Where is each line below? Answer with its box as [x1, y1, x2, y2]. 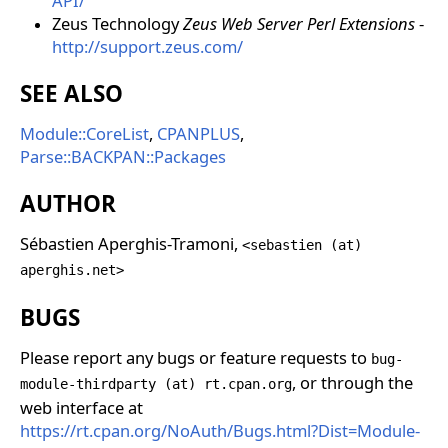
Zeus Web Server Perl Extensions [183, 12, 415, 36]
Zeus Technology [52, 12, 183, 36]
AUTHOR [20, 188, 116, 220]
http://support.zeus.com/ [52, 35, 243, 59]
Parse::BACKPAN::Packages [20, 145, 226, 169]
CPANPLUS [157, 122, 240, 146]
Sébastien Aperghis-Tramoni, [20, 232, 242, 256]
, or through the [292, 371, 413, 395]
